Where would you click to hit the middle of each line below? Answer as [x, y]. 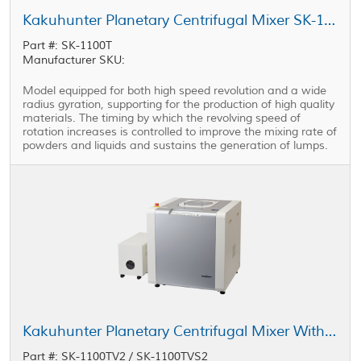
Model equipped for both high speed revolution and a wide [175, 91]
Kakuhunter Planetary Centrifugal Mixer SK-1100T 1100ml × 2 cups [330, 20]
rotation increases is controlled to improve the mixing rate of [180, 132]
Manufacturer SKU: [74, 60]
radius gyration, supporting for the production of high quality [179, 104]
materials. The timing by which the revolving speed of [162, 118]
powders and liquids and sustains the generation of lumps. [176, 145]
